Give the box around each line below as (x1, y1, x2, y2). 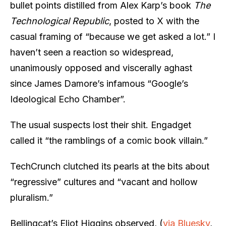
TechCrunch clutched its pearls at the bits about (10, 160, 209, 172)
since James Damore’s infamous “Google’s (10, 78, 188, 89)
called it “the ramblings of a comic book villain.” (10, 135, 208, 146)
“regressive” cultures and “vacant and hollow (10, 176, 198, 187)
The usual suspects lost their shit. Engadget (10, 119, 191, 130)
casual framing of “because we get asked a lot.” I (10, 31, 215, 42)
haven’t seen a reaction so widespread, (10, 46, 174, 58)
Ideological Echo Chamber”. (10, 93, 126, 104)
